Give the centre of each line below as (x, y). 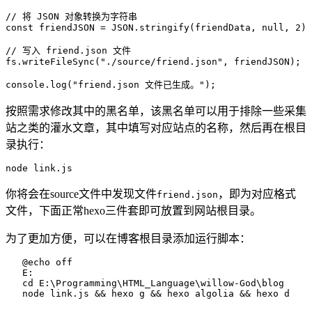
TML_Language (162, 283)
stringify (164, 27)
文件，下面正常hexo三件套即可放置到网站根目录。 (133, 210)
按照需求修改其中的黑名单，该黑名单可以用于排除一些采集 (156, 111)
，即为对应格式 (257, 194)
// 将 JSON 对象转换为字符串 (71, 16)
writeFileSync (58, 61)
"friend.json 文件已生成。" (139, 84)
